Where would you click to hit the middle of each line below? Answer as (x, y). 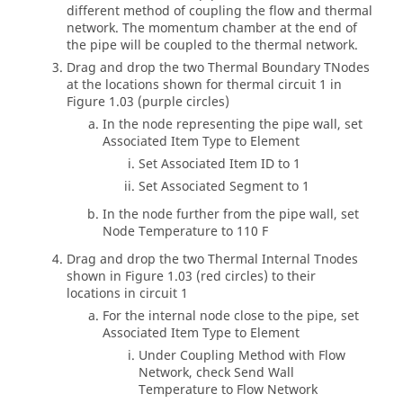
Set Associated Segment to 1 (224, 187)
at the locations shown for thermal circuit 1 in (204, 85)
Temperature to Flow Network (228, 390)
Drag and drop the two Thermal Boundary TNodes (218, 68)
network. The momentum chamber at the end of (212, 28)
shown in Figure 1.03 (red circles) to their (191, 277)
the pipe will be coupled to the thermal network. (212, 45)
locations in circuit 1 (127, 294)
